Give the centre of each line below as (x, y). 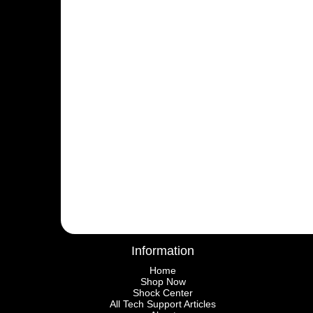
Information (163, 251)
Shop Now (163, 282)
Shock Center (163, 293)
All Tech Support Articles (163, 304)
